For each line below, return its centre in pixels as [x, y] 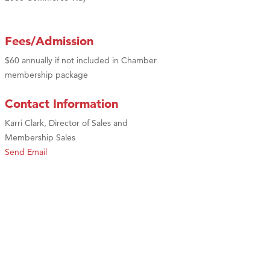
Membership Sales [40, 137]
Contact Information [61, 103]
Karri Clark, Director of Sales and [66, 123]
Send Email [26, 152]
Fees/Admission [49, 41]
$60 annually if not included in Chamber [81, 60]
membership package [46, 74]
